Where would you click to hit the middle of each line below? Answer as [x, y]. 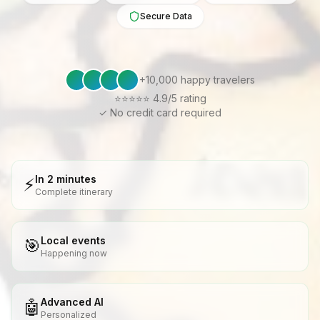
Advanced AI [72, 301]
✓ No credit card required [160, 112]
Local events [73, 240]
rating [193, 98]
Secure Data [166, 16]
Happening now [74, 253]
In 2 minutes [66, 179]
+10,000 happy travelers [197, 79]
